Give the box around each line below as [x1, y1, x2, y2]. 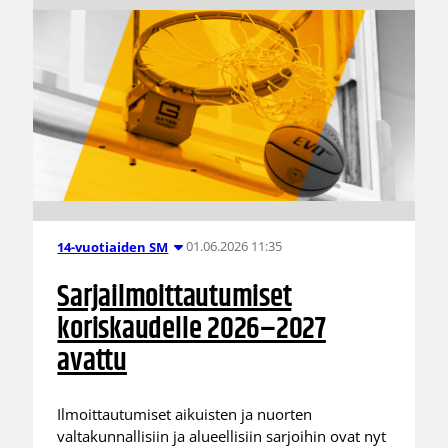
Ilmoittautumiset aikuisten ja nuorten [57, 404, 313, 425]
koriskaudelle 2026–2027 [57, 305, 326, 353]
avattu [57, 337, 127, 385]
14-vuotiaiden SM [57, 237, 169, 256]
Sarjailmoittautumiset [57, 273, 292, 321]
